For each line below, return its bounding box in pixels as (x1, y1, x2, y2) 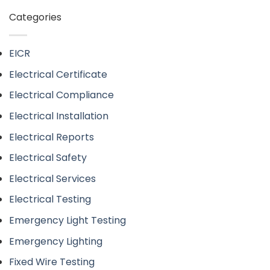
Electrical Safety (9, 151, 87, 165)
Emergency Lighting (9, 234, 102, 248)
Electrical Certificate (9, 67, 107, 81)
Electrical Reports (9, 130, 94, 144)
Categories (9, 10, 61, 25)
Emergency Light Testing (9, 213, 126, 228)
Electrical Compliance (9, 88, 114, 102)
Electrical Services (9, 171, 96, 186)
